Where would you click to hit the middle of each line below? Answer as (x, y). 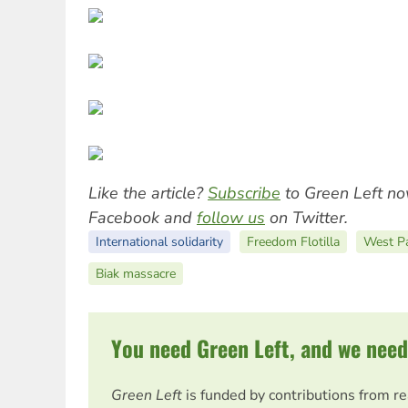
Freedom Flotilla (293, 242)
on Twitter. (306, 218)
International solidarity (159, 242)
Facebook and (143, 218)
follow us (231, 218)
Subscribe (244, 194)
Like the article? (148, 194)
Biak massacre (136, 274)
